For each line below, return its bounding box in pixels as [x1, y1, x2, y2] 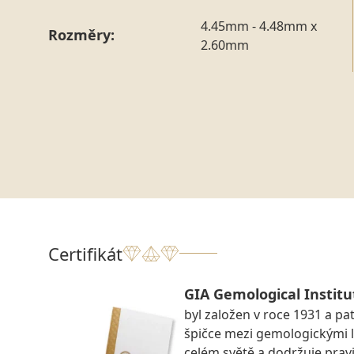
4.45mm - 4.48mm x [200, 17, 317, 35]
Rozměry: [48, 25, 115, 45]
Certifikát [48, 241, 122, 265]
